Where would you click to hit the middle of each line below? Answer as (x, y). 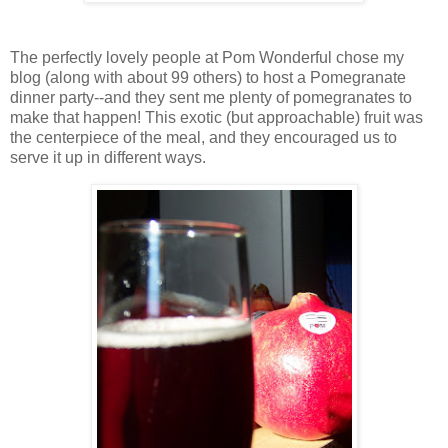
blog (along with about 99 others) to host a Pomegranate (208, 77)
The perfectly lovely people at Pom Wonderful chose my (207, 57)
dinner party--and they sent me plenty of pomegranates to (211, 97)
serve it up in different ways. (108, 157)
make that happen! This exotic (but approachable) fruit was (216, 117)
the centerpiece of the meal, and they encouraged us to (203, 137)
